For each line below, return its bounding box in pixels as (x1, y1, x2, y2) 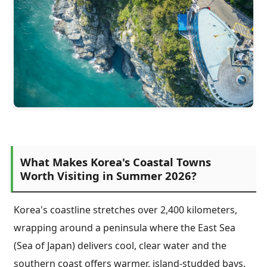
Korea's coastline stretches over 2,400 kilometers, (14, 203, 237, 217)
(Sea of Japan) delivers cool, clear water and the (14, 239, 226, 253)
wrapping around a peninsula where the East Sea (14, 221, 235, 235)
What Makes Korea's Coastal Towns (20, 154, 211, 169)
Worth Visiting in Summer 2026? (20, 167, 197, 183)
